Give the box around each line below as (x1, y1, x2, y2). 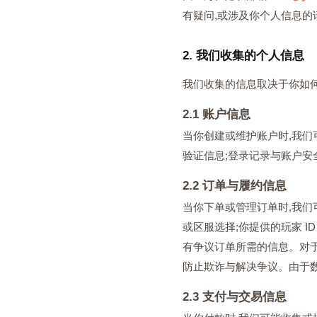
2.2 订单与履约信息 (183, 179, 287, 192)
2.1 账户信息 (183, 108, 250, 121)
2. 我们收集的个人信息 (183, 49, 304, 62)
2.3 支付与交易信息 (183, 290, 287, 304)
